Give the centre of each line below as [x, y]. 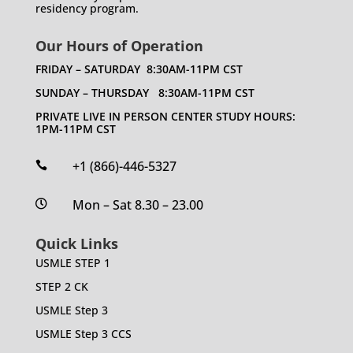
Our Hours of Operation [119, 45]
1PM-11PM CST [75, 128]
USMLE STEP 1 [72, 262]
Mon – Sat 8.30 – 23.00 [137, 204]
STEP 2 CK [61, 286]
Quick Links [76, 243]
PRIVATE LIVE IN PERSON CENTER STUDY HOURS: [165, 116]
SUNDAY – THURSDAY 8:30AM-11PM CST [145, 92]
